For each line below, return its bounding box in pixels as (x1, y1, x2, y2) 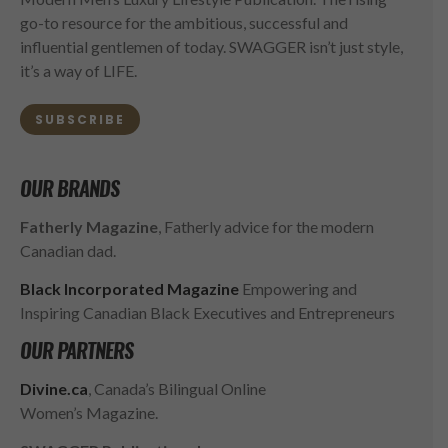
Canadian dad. (20, 240, 116, 260)
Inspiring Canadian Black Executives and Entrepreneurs (20, 302, 395, 322)
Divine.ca (20, 378, 88, 398)
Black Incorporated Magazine (20, 278, 239, 298)
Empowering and (239, 278, 357, 298)
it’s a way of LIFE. (20, 61, 137, 81)
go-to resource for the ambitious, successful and (20, 13, 348, 33)
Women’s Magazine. (20, 402, 158, 422)
